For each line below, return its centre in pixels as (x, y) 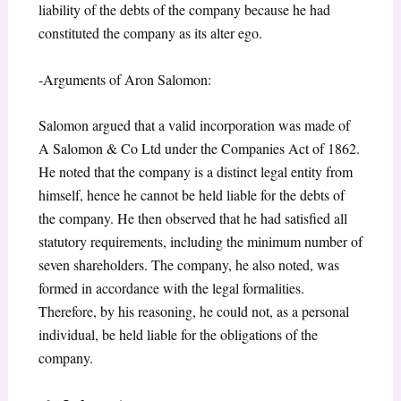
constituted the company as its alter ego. (150, 33)
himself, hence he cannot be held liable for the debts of (191, 195)
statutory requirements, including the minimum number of (200, 242)
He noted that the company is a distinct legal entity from (195, 172)
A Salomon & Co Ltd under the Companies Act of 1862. (199, 149)
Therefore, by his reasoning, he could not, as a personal (193, 311)
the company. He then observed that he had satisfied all (192, 218)
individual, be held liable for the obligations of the (178, 335)
